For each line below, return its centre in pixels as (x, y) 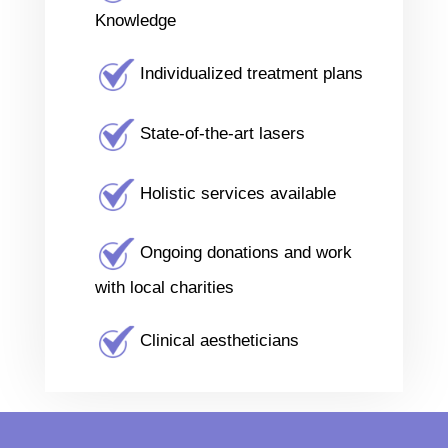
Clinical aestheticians (216, 341)
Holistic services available (235, 193)
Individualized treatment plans (248, 74)
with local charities (164, 288)
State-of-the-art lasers (219, 134)
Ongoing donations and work (243, 253)
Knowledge (135, 21)
